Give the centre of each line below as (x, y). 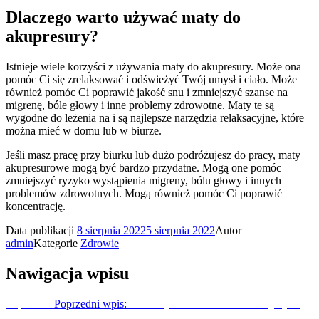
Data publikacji (41, 230)
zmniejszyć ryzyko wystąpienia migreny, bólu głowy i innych (143, 180)
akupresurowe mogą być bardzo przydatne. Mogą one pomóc (143, 167)
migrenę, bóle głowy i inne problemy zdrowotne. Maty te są (140, 105)
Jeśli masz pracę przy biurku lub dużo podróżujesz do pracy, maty (153, 155)
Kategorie (57, 243)
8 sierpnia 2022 (111, 230)
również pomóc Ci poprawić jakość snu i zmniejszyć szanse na (147, 92)
